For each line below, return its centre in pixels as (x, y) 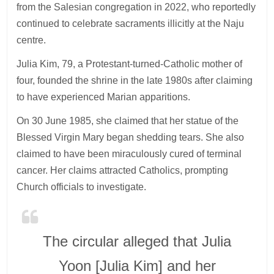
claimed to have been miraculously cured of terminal (129, 154)
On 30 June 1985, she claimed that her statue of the (128, 120)
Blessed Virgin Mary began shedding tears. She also (131, 137)
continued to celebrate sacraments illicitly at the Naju (131, 23)
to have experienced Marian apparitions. (104, 97)
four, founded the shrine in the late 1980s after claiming (135, 80)
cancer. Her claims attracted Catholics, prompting (123, 170)
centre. (31, 40)
